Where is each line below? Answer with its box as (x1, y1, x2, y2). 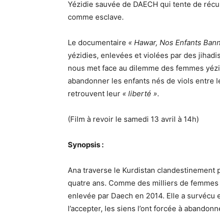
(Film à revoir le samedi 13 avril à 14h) (68, 114, 199, 124)
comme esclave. (68, 12, 124, 22)
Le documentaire (68, 38, 126, 48)
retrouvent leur (68, 89, 122, 99)
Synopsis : (68, 140, 104, 150)
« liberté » (122, 89, 157, 99)
